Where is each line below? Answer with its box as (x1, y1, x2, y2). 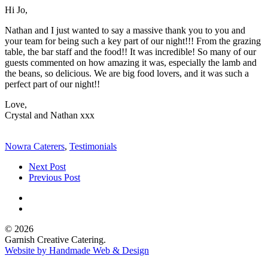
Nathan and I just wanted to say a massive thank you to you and (5, 25, 245, 35)
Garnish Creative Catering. (5, 234, 106, 245)
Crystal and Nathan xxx (5, 109, 95, 120)
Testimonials (69, 141, 117, 151)
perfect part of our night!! (5, 78, 100, 89)
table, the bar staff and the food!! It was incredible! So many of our (5, 46, 256, 57)
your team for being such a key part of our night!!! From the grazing (5, 35, 261, 46)
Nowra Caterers (5, 141, 65, 151)
